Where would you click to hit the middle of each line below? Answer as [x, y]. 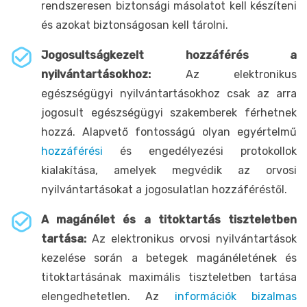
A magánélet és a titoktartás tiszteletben [169, 219]
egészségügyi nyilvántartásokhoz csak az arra [169, 93]
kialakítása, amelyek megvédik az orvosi [169, 170]
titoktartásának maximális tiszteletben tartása [169, 277]
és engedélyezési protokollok [200, 151]
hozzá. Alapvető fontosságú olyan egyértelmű [169, 132]
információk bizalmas [236, 296]
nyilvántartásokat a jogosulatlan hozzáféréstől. [164, 189]
